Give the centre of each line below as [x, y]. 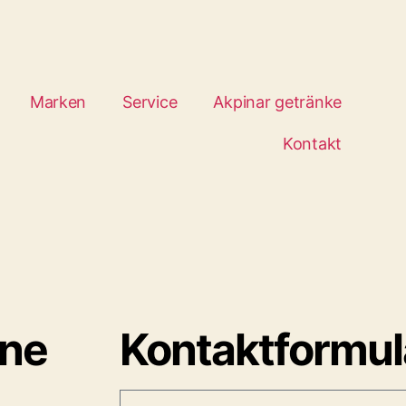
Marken [58, 102]
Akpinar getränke [277, 102]
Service [150, 102]
